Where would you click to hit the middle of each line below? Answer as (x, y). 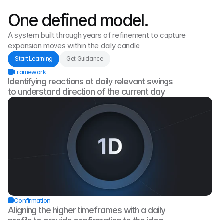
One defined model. (78, 20)
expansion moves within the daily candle (74, 45)
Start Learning (34, 59)
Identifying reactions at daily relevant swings (91, 81)
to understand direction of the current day (86, 92)
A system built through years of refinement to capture (97, 35)
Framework (30, 72)
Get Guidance (84, 59)
